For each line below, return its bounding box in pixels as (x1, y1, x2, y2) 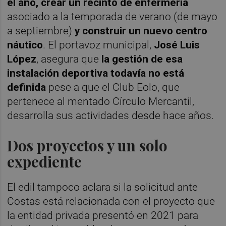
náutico (7, 38, 43, 51)
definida (7, 81, 46, 93)
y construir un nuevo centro (72, 24, 208, 37)
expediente (7, 151, 82, 171)
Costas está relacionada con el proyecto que (7, 195, 215, 207)
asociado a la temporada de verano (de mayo (7, 10, 218, 23)
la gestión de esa (101, 52, 183, 65)
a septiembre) (7, 24, 73, 37)
